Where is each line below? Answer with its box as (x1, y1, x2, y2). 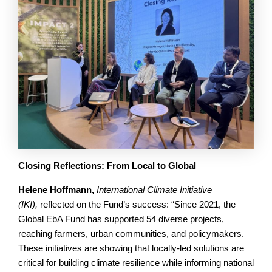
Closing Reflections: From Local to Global (18, 160, 196, 171)
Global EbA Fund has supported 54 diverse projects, (18, 214, 224, 224)
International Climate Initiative (97, 185, 212, 195)
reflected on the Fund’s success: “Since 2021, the (38, 199, 236, 209)
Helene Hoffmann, (18, 185, 97, 195)
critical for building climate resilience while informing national (18, 257, 254, 268)
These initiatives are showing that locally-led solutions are (18, 243, 244, 253)
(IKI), (18, 199, 38, 209)
